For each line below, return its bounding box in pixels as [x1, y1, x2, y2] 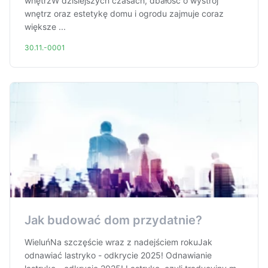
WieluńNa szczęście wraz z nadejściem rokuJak [25, 237, 212, 247]
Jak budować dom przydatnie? [25, 213, 202, 227]
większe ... [25, 22, 66, 32]
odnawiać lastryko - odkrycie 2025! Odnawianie [25, 250, 212, 260]
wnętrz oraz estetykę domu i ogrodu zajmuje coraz [25, 8, 224, 19]
